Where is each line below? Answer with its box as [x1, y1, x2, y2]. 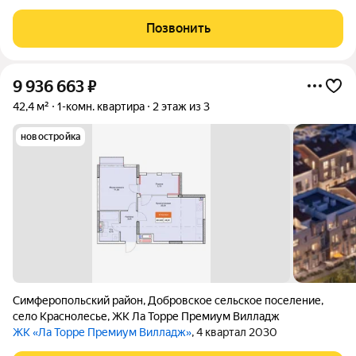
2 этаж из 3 [153, 100, 210, 113]
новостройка [21, 131, 81, 142]
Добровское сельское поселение [148, 294, 321, 307]
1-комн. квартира [57, 100, 145, 113]
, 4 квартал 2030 [192, 326, 277, 339]
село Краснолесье [13, 310, 107, 323]
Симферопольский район [13, 294, 143, 307]
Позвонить [145, 21, 211, 36]
